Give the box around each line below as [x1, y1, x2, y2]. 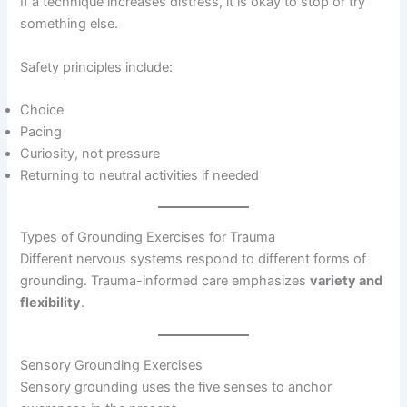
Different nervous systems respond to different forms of [20, 250, 367, 267]
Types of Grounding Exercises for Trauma [20, 228, 276, 245]
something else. [20, 15, 119, 33]
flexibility [20, 293, 82, 311]
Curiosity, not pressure [20, 145, 161, 163]
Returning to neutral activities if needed [20, 167, 260, 184]
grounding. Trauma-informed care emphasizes [20, 272, 311, 289]
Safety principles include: [20, 58, 174, 75]
